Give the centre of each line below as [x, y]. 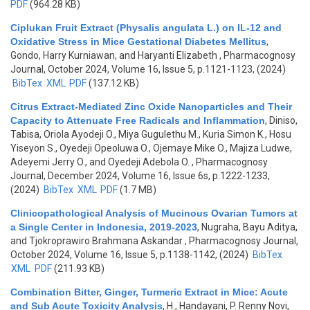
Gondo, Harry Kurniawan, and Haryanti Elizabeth [114, 55]
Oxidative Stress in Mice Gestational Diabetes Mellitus [138, 42]
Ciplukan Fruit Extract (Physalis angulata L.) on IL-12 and [146, 28]
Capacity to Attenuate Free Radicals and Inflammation [138, 120]
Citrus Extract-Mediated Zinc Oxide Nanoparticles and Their [151, 107]
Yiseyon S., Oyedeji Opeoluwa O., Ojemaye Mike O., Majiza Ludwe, [151, 148]
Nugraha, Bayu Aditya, [249, 227]
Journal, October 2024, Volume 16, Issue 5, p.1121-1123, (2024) [148, 69]
